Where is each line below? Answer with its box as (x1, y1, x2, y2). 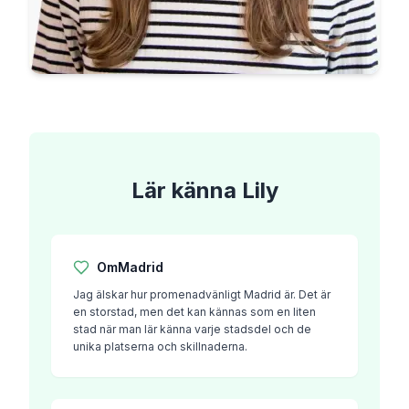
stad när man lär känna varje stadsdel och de (73, 322, 311, 336)
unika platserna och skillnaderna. (73, 340, 247, 353)
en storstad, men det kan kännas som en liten (73, 305, 316, 319)
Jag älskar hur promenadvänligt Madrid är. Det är (73, 288, 330, 301)
